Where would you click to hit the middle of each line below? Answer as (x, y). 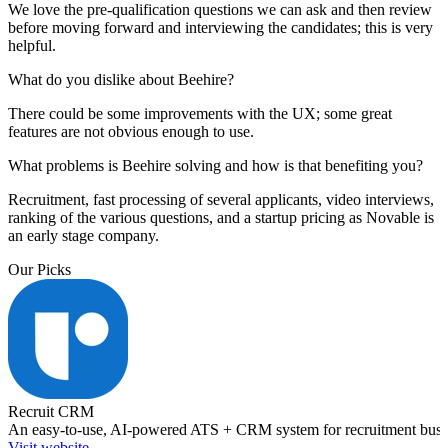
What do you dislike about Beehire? (121, 79)
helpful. (32, 45)
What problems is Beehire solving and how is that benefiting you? (215, 165)
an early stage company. (83, 235)
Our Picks (39, 269)
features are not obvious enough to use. (131, 131)
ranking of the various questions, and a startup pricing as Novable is (221, 217)
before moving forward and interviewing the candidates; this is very (220, 27)
